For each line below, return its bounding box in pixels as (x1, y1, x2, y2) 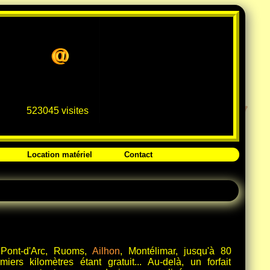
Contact (124, 150, 152, 159)
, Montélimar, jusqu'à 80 (119, 245, 231, 256)
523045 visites (26, 105, 89, 116)
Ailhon (92, 245, 120, 256)
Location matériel (27, 150, 92, 159)
